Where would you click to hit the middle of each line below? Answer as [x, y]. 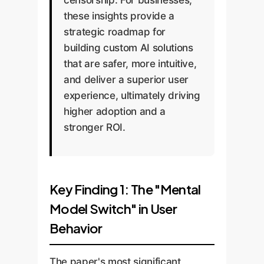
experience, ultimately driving [132, 95]
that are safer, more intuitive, [130, 64]
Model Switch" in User [113, 209]
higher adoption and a [115, 111]
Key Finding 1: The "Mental [125, 189]
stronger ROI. [95, 127]
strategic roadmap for [115, 32]
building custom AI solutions [128, 48]
